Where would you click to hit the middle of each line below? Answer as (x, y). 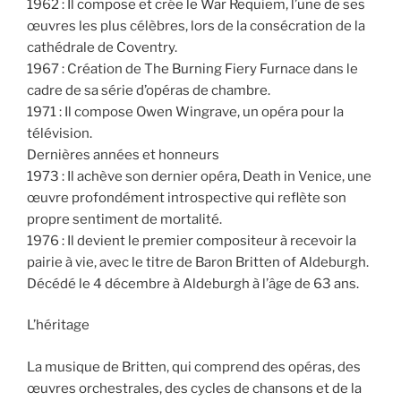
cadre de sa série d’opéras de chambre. (149, 90)
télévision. (60, 133)
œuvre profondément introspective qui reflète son (187, 197)
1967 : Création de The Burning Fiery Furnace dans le (192, 68)
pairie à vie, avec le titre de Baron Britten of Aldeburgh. (198, 262)
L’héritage (58, 325)
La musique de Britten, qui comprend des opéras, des (194, 367)
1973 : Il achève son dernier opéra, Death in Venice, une (199, 176)
